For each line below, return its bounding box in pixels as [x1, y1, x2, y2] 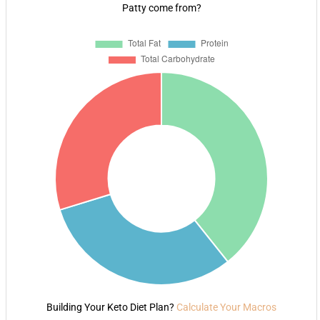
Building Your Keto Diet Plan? [46, 301, 176, 313]
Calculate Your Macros [176, 301, 276, 313]
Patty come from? [121, 2, 201, 14]
